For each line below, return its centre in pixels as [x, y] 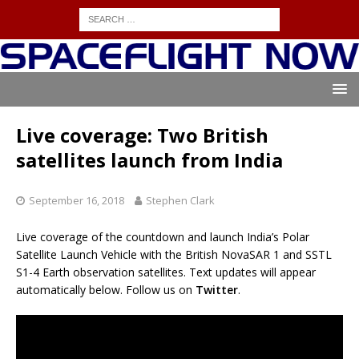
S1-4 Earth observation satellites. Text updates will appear [166, 272]
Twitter [217, 290]
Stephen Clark [180, 201]
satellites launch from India [149, 160]
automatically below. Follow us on [106, 290]
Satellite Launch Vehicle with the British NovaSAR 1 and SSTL [174, 255]
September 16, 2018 [77, 201]
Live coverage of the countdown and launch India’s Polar [163, 237]
